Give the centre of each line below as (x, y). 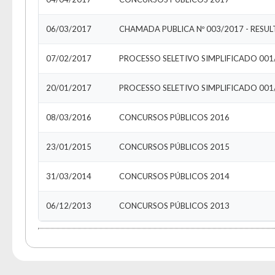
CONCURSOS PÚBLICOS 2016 (174, 117)
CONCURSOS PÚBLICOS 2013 (174, 206)
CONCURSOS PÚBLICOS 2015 (174, 147)
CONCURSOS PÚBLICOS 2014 (174, 176)
